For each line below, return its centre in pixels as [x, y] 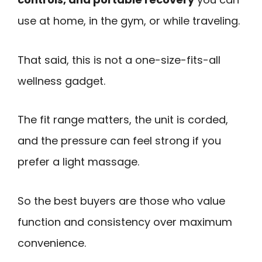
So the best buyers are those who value [121, 201]
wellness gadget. [61, 81]
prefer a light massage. [78, 162]
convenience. [52, 243]
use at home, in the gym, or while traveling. [129, 20]
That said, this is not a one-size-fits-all [119, 60]
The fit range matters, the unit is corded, [123, 120]
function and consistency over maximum [125, 222]
